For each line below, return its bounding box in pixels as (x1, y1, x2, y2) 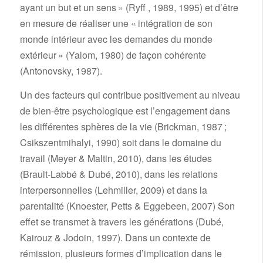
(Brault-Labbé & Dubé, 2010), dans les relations (19, 167, 218, 181)
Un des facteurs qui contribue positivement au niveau (19, 87, 240, 102)
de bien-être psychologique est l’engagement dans (19, 103, 230, 117)
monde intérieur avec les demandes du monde (19, 32, 213, 46)
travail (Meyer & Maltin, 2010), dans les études (19, 151, 212, 165)
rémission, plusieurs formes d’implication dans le (19, 246, 222, 260)
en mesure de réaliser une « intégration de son (19, 16, 213, 31)
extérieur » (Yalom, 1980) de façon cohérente (19, 48, 206, 62)
